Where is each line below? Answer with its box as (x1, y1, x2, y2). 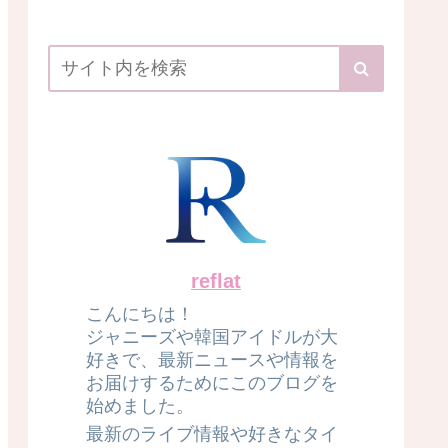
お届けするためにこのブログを (86, 373, 338, 394)
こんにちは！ (86, 304, 194, 325)
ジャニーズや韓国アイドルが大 (86, 327, 338, 348)
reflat (191, 270, 241, 293)
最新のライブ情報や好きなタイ (86, 424, 338, 445)
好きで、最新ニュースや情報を (86, 350, 338, 371)
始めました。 (86, 396, 194, 417)
